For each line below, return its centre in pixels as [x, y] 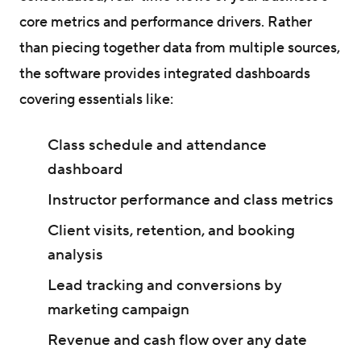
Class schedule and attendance [157, 145]
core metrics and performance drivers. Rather [166, 22]
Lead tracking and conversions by [164, 285]
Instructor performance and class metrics [190, 199]
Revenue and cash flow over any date [177, 340]
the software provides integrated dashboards [165, 73]
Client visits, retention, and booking [171, 230]
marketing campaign [118, 309]
